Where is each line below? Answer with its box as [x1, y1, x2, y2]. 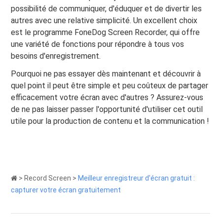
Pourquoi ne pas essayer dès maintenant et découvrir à [11, 69, 201, 78]
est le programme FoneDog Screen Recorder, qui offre [11, 27, 200, 37]
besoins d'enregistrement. [11, 51, 101, 61]
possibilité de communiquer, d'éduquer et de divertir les [11, 3, 202, 13]
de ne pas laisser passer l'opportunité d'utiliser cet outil [11, 104, 203, 114]
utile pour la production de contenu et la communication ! [11, 116, 210, 126]
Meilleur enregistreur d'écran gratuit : [78, 174, 195, 182]
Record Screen [24, 174, 72, 182]
